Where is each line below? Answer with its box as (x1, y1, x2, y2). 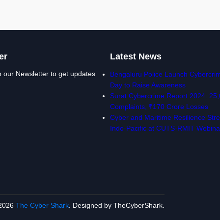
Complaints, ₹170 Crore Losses (110, 103, 208, 110)
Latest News (110, 52, 162, 61)
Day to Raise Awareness (110, 81, 186, 89)
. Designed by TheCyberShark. (68, 201, 165, 209)
